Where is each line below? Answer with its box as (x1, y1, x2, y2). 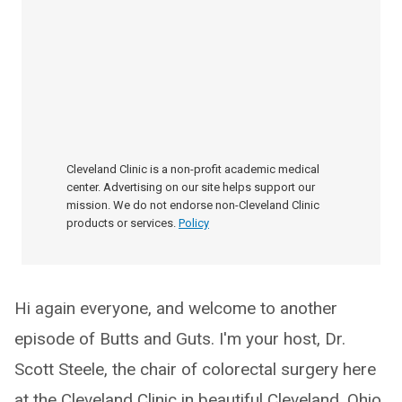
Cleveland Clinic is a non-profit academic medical (66, 162, 319, 176)
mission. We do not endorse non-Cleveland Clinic (66, 198, 319, 212)
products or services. (66, 216, 176, 230)
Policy (179, 216, 209, 230)
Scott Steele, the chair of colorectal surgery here (14, 359, 376, 380)
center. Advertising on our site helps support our (66, 180, 315, 194)
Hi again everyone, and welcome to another (14, 298, 337, 319)
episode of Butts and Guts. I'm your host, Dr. (14, 328, 345, 349)
